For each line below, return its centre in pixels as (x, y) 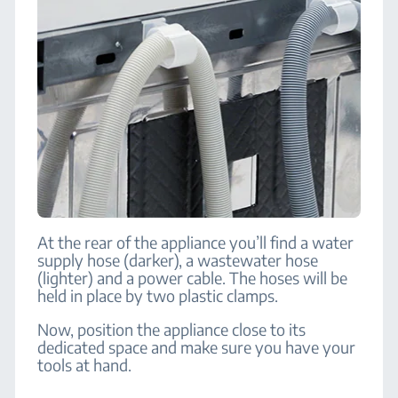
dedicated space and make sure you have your (197, 347)
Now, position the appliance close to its (172, 329)
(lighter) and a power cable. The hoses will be (193, 278)
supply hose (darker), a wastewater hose (178, 260)
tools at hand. (85, 365)
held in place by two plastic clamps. (158, 295)
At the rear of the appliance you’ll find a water (196, 242)
